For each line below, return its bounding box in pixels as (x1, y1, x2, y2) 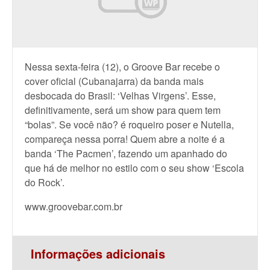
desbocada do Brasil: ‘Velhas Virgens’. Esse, (25, 89, 216, 102)
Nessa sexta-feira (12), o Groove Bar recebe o (25, 60, 220, 74)
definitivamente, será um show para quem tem (25, 103, 221, 117)
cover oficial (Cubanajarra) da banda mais (25, 74, 204, 88)
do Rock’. (25, 175, 64, 189)
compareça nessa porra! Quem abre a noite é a (25, 132, 225, 146)
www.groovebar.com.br (25, 199, 122, 213)
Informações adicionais (31, 245, 165, 262)
